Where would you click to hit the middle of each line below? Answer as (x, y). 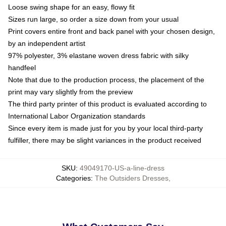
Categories (73, 178)
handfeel (22, 67)
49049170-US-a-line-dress (122, 168)
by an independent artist (47, 43)
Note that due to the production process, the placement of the (106, 79)
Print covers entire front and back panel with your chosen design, (111, 31)
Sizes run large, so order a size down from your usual (93, 19)
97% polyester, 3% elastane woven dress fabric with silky (98, 55)
